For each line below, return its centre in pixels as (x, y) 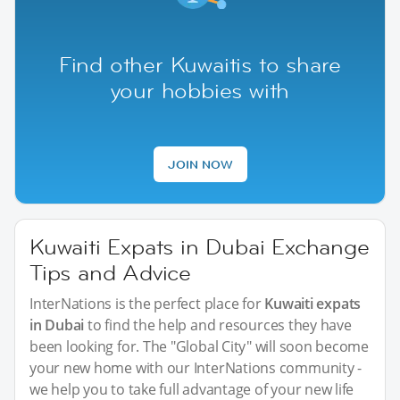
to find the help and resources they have (218, 325)
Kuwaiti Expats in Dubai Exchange (200, 246)
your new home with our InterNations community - (196, 367)
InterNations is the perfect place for (147, 303)
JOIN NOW (200, 164)
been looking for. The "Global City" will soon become (200, 346)
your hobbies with (200, 90)
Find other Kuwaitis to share (200, 64)
